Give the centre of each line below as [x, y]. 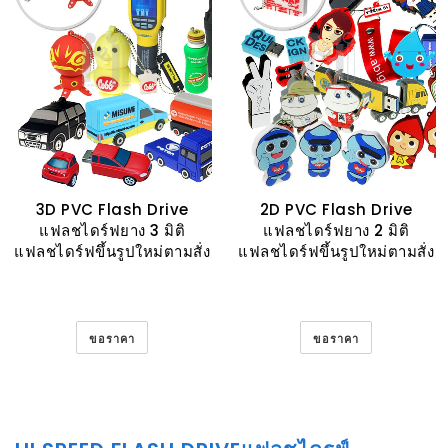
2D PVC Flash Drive [336, 209]
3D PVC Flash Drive [112, 209]
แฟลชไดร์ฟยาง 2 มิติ [336, 230]
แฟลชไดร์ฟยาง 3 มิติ [112, 230]
